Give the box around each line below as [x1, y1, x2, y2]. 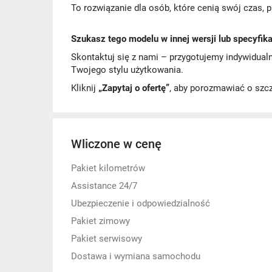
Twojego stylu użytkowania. [71, 64, 183, 75]
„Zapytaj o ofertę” [98, 83, 169, 93]
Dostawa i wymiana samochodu [71, 251, 200, 262]
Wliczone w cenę [71, 137, 161, 151]
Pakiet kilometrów [71, 163, 145, 174]
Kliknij [71, 83, 98, 93]
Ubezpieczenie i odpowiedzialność [71, 198, 210, 209]
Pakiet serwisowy [71, 233, 142, 244]
